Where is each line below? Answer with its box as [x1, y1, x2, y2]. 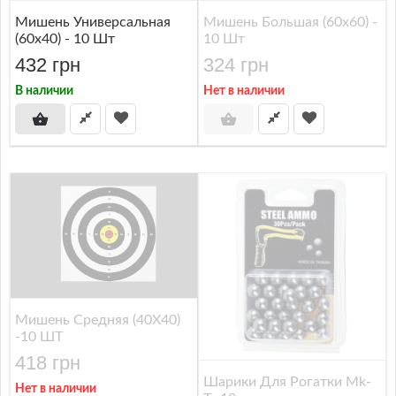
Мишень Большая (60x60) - [203, 15, 377, 29]
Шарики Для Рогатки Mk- [203, 375, 371, 389]
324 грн [203, 54, 269, 76]
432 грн [15, 54, 80, 76]
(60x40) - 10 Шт [15, 32, 115, 46]
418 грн [15, 351, 80, 374]
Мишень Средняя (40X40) [15, 312, 180, 327]
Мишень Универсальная [15, 15, 171, 29]
